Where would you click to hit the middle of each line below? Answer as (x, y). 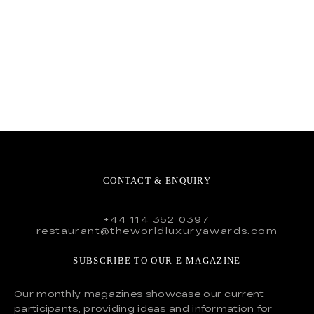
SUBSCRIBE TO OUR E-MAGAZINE (157, 260)
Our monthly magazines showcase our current (139, 293)
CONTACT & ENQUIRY (157, 181)
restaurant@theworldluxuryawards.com (157, 231)
